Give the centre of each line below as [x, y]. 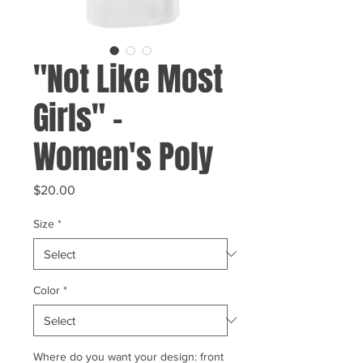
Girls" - [78, 117]
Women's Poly [123, 156]
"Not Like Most [128, 79]
